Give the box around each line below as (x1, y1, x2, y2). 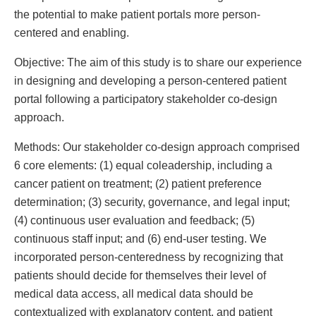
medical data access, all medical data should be (14, 287, 253, 300)
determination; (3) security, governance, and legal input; (14, 195, 290, 209)
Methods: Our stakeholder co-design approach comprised (14, 140, 300, 154)
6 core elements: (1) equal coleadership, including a (14, 159, 272, 172)
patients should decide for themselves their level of (14, 269, 266, 282)
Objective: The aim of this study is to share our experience (14, 56, 302, 69)
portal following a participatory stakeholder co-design (14, 92, 277, 106)
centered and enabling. (14, 25, 129, 39)
